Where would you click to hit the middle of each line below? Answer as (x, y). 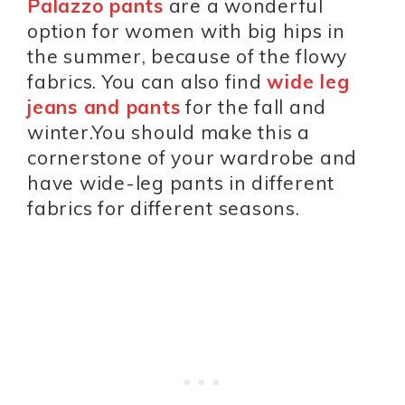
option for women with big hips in (186, 30)
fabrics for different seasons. (164, 207)
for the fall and (253, 106)
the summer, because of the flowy (187, 56)
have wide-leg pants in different (181, 182)
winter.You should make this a (169, 132)
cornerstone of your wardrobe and (192, 157)
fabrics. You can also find (147, 81)
